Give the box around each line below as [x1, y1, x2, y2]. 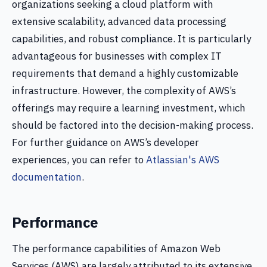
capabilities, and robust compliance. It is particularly [12, 32, 251, 45]
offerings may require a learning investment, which [12, 101, 246, 114]
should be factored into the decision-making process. [12, 119, 253, 132]
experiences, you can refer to [12, 153, 146, 166]
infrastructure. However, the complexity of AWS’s [12, 84, 236, 97]
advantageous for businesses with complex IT [12, 49, 222, 63]
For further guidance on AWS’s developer [12, 136, 199, 149]
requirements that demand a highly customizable [12, 67, 238, 80]
